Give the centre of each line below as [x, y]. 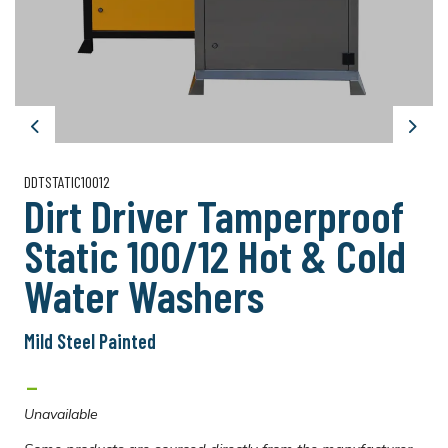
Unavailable [61, 414]
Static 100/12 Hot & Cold [215, 255]
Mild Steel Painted [90, 341]
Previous [65, 135]
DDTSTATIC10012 [67, 181]
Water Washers [144, 295]
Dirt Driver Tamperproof [214, 215]
